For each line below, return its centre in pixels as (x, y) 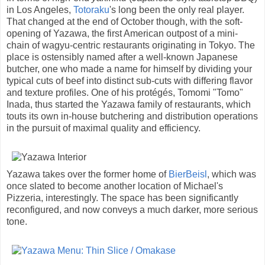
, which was (232, 174)
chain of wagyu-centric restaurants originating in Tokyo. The (131, 45)
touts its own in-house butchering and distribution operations (132, 116)
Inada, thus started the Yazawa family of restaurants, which (129, 104)
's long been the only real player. (177, 9)
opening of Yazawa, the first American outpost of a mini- (122, 33)
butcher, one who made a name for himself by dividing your (129, 69)
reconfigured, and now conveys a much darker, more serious (132, 209)
